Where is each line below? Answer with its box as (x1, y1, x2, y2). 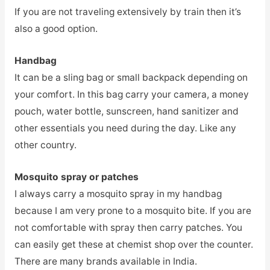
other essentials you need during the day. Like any (14, 122, 236, 134)
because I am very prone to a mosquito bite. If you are (14, 204, 251, 216)
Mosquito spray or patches (14, 171, 139, 183)
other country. (14, 139, 77, 151)
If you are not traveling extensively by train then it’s (14, 6, 241, 18)
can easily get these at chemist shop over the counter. (14, 238, 253, 250)
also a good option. (14, 23, 98, 35)
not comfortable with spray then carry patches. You (14, 221, 242, 233)
